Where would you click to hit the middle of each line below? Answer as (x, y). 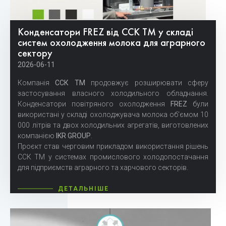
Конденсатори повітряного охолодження (94, 104)
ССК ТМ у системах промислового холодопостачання (113, 157)
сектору (35, 54)
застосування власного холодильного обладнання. (113, 94)
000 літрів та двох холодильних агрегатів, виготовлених (113, 125)
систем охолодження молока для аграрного (111, 44)
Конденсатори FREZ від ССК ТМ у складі (105, 33)
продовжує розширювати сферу (147, 83)
